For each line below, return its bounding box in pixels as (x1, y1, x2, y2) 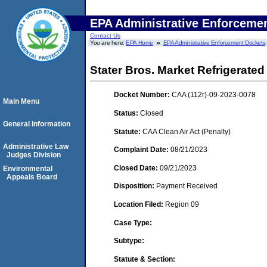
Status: (114, 108, 140, 117)
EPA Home (126, 39, 154, 46)
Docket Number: (114, 91, 172, 100)
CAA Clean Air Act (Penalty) (142, 127, 231, 136)
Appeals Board (7, 173, 57, 181)
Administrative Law (3, 142, 69, 151)
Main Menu (3, 97, 39, 105)
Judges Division (7, 151, 61, 159)
